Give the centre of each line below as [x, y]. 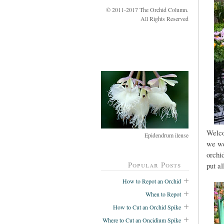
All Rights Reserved [164, 18]
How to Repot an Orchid [152, 181]
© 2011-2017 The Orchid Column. [147, 9]
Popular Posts [154, 165]
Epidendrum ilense [166, 135]
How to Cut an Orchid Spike [147, 207]
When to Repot [163, 194]
